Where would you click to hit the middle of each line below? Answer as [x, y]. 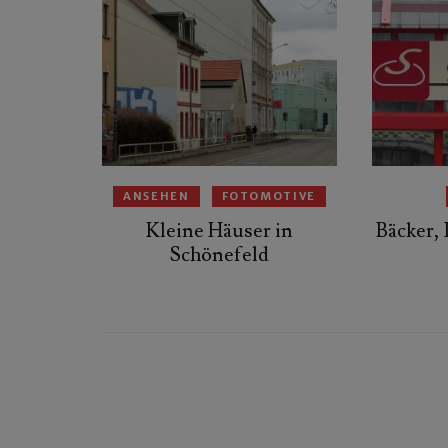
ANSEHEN [156, 196]
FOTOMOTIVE [269, 196]
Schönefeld [219, 255]
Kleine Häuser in [219, 231]
